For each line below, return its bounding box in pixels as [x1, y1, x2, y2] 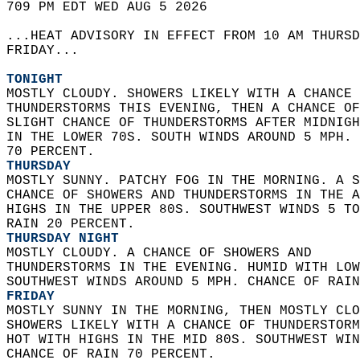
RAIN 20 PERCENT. [6, 217, 143, 231]
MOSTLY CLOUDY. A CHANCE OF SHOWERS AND [6, 246, 328, 260]
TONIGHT [6, 72, 63, 87]
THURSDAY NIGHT [6, 231, 119, 246]
